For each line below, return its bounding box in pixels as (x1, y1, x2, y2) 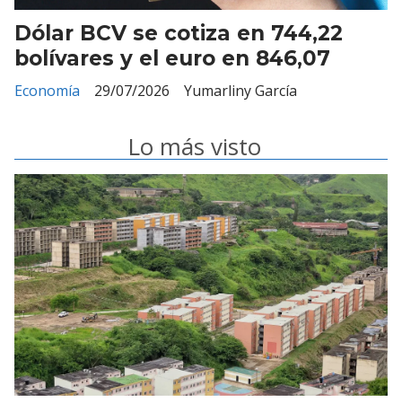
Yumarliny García (184, 81, 297, 101)
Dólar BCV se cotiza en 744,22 (14, 20, 343, 46)
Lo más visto (127, 130, 261, 163)
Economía (14, 81, 80, 101)
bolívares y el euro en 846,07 (14, 45, 330, 71)
